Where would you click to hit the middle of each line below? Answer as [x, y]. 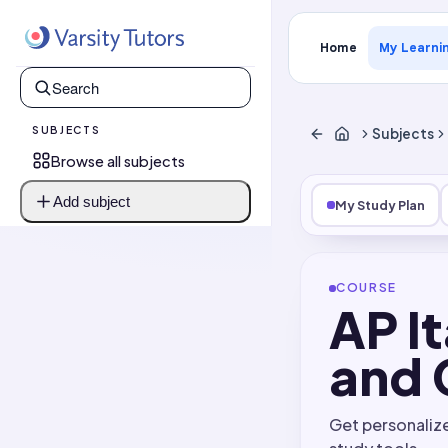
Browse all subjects [118, 160]
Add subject [91, 201]
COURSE [367, 287]
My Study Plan [379, 205]
